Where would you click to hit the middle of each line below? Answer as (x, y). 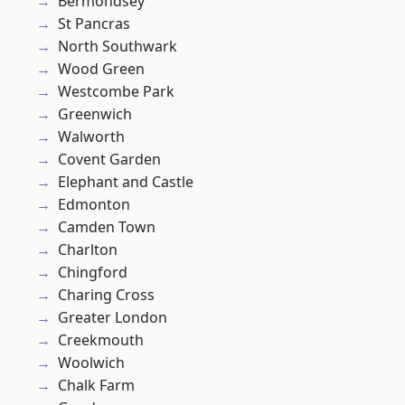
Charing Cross (106, 295)
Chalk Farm (96, 386)
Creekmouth (101, 340)
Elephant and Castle (126, 182)
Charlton (88, 250)
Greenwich (95, 114)
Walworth (91, 137)
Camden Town (107, 227)
